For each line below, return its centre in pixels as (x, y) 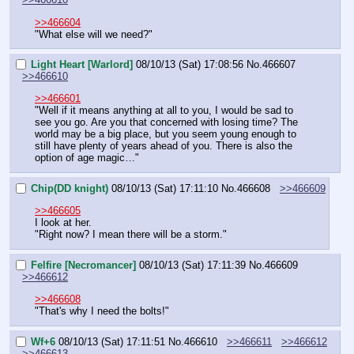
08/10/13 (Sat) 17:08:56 (190, 65)
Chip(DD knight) (70, 189)
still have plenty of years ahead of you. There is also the (164, 146)
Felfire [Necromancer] (83, 265)
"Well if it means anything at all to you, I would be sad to (164, 111)
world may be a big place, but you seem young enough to (166, 134)
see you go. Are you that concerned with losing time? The (166, 122)
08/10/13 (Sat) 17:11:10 (165, 189)
